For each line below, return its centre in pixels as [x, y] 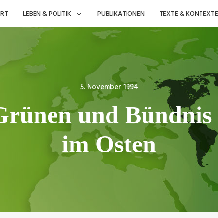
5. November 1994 [109, 87]
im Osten [109, 144]
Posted [122, 87]
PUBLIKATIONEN [121, 14]
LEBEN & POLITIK [47, 14]
